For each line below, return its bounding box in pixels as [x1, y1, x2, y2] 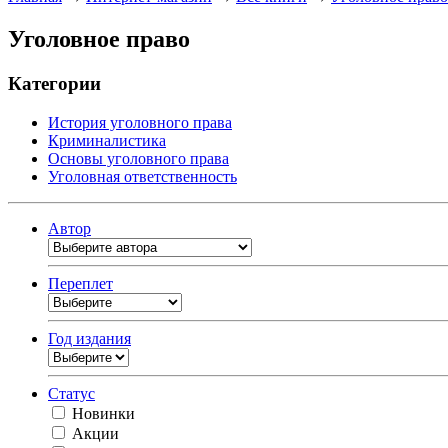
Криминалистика [48, 131, 166, 149]
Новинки [72, 404, 135, 422]
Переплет [48, 274, 113, 292]
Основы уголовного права [48, 149, 229, 167]
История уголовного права [48, 113, 232, 131]
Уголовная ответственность [48, 167, 237, 185]
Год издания [48, 329, 131, 347]
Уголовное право [8, 25, 190, 52]
